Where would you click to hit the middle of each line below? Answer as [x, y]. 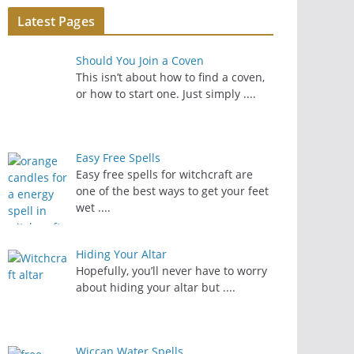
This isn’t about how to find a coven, [170, 77]
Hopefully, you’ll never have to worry [171, 271]
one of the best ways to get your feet [172, 190]
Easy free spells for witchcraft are [164, 174]
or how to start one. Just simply [159, 94]
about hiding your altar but [149, 288]
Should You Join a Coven [139, 60]
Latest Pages [56, 21]
